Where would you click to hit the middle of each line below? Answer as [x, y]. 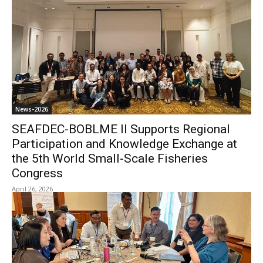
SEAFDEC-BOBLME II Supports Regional [121, 129]
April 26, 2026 [32, 189]
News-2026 [32, 109]
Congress [37, 173]
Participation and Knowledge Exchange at [124, 144]
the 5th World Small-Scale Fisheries [110, 159]
